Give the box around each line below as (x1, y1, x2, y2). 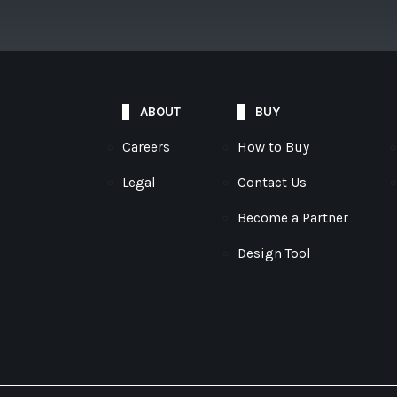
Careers (122, 139, 170, 155)
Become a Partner (237, 210, 348, 226)
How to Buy (237, 139, 309, 155)
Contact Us (237, 175, 307, 191)
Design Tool (237, 245, 311, 261)
